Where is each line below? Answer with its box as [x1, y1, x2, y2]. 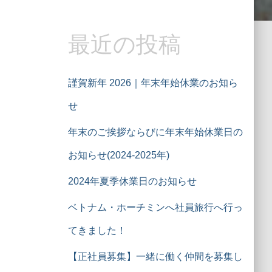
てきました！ [68, 225, 126, 236]
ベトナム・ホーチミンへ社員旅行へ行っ [68, 202, 243, 212]
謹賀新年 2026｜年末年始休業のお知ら [68, 78, 238, 88]
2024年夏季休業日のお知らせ [68, 176, 197, 186]
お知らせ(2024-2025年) [68, 150, 169, 160]
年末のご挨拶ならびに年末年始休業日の [68, 127, 243, 137]
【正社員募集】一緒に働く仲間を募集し [68, 251, 243, 262]
